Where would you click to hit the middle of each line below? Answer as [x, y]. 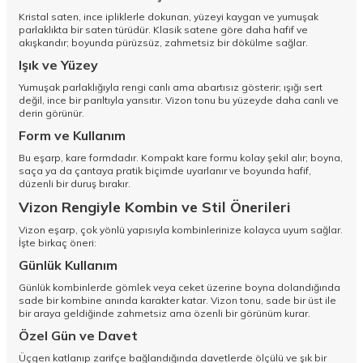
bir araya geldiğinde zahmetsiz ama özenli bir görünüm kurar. [164, 314]
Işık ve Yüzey [58, 65]
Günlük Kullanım [68, 265]
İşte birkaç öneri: [58, 243]
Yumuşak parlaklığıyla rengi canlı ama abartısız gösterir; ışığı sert [171, 88]
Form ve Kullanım [72, 136]
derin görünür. [51, 113]
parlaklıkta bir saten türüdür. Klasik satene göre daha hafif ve [163, 30]
